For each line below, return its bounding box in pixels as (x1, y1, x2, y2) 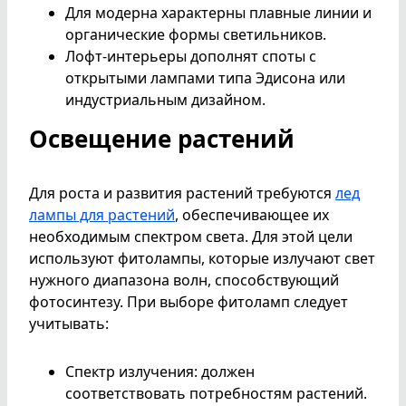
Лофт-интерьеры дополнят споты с (65, 45, 316, 66)
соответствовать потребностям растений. (65, 382, 367, 403)
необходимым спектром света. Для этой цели (29, 226, 353, 246)
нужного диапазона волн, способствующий (29, 269, 339, 290)
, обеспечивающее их (175, 204, 329, 225)
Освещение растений (29, 121, 295, 155)
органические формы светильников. (65, 24, 326, 44)
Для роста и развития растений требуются (29, 182, 335, 203)
